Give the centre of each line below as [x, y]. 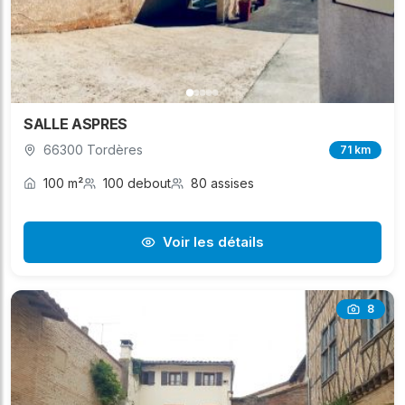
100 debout [137, 184]
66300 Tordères [93, 150]
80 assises [222, 184]
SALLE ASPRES [76, 124]
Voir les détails [213, 242]
